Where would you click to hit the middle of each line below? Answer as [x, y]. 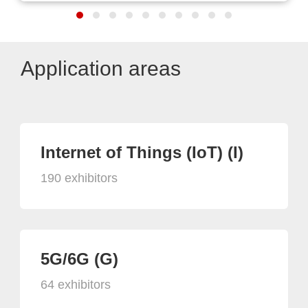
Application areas [101, 68]
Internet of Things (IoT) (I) [142, 152]
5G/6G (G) [79, 258]
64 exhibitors [76, 284]
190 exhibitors [79, 178]
